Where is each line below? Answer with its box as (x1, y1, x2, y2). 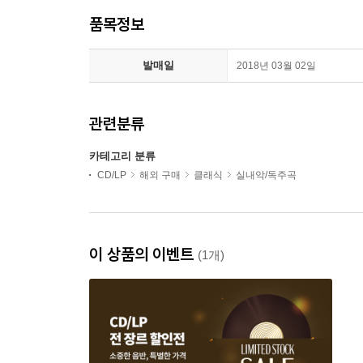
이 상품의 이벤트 (89, 244, 198, 264)
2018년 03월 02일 (237, 60, 316, 71)
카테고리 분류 (89, 150, 156, 162)
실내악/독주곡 (236, 169, 297, 181)
